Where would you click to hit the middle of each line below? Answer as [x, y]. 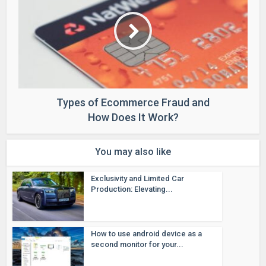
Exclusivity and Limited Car [138, 179]
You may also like [133, 152]
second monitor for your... [137, 244]
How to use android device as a [147, 233]
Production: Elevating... [132, 189]
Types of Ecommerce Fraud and [133, 103]
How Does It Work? [133, 118]
